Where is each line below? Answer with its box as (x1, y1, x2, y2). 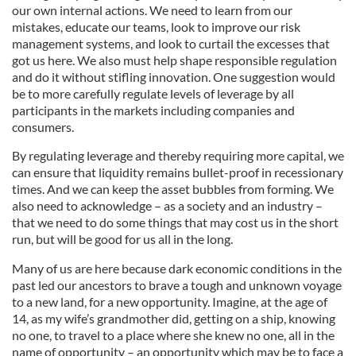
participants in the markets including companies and (12, 103, 295, 118)
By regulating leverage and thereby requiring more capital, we (12, 148, 344, 163)
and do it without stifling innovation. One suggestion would (12, 69, 335, 84)
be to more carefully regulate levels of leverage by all (12, 86, 294, 101)
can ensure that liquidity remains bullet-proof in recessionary (12, 164, 343, 180)
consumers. (12, 119, 74, 134)
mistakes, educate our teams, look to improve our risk (12, 19, 300, 34)
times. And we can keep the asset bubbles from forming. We (12, 181, 334, 196)
